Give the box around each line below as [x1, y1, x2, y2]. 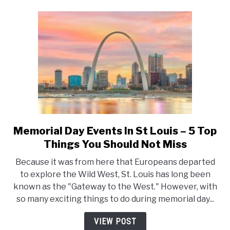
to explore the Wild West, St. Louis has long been [20, 169, 210, 180]
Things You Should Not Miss [43, 138, 187, 151]
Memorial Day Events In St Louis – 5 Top [13, 125, 217, 138]
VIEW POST [93, 217, 137, 227]
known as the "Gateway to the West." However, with [13, 182, 217, 192]
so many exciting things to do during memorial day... [16, 194, 214, 204]
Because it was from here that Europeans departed [15, 157, 215, 167]
